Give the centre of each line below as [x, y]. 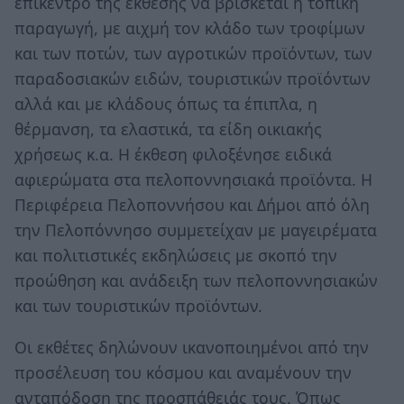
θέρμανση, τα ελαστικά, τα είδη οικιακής [168, 129]
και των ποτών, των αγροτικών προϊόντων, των [193, 53]
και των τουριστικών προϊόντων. [138, 305]
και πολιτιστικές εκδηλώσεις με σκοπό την [176, 255]
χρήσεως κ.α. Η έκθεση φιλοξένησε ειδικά [173, 154]
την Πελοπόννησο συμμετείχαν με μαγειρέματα [196, 230]
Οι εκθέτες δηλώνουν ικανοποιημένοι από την [192, 347]
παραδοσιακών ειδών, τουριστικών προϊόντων [193, 78]
